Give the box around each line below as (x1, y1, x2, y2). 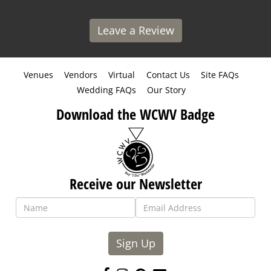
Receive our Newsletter (69, 174, 202, 194)
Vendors (64, 69, 97, 81)
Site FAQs (201, 69, 240, 81)
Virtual (108, 69, 135, 81)
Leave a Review (97, 23, 174, 38)
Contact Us (146, 69, 190, 81)
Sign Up (116, 236, 155, 251)
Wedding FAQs (76, 84, 136, 96)
